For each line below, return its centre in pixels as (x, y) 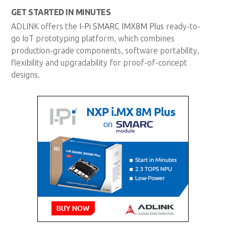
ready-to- (182, 26)
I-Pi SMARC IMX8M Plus (122, 26)
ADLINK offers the (45, 26)
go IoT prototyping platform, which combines (93, 39)
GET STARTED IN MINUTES (61, 12)
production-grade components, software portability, (105, 51)
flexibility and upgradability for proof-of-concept (99, 63)
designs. (26, 75)
